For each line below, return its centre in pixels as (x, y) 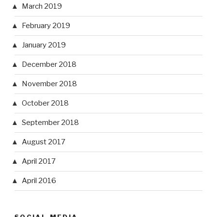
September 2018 (50, 123)
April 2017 (39, 162)
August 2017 (44, 142)
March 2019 (42, 7)
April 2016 (39, 181)
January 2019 (44, 45)
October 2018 (45, 103)
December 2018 (49, 65)
